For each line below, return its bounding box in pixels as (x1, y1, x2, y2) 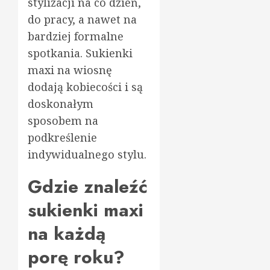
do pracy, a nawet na (28, 11, 137, 27)
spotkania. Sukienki (28, 45, 133, 60)
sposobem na (28, 113, 98, 128)
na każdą (28, 220, 105, 246)
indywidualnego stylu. (28, 146, 146, 162)
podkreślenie (28, 130, 97, 145)
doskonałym (28, 96, 93, 111)
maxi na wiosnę (28, 62, 112, 77)
